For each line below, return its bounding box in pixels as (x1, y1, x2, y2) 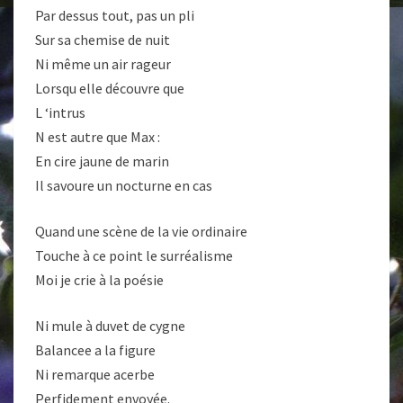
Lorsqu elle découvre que (35, 79, 184, 97)
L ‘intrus (35, 103, 85, 121)
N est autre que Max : (35, 128, 160, 146)
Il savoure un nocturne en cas (35, 176, 212, 194)
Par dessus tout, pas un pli (35, 6, 194, 24)
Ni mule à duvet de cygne (35, 317, 185, 335)
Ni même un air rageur (35, 55, 171, 73)
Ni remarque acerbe (35, 365, 155, 383)
